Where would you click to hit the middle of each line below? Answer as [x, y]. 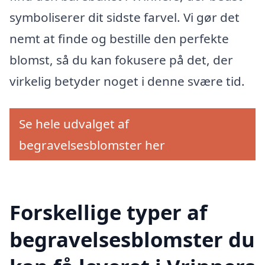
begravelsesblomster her [92, 145]
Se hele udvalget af [74, 123]
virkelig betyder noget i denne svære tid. [127, 81]
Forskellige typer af [108, 212]
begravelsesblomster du [132, 239]
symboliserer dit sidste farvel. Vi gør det [125, 17]
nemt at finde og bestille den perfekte [119, 39]
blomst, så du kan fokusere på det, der [121, 60]
